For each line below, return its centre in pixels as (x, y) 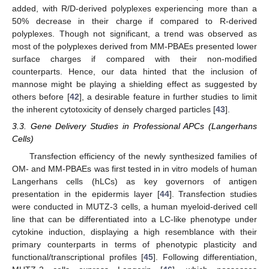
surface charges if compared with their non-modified (134, 59)
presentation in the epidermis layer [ (86, 194)
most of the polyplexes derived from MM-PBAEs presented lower (134, 47)
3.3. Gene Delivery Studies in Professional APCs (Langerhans (134, 126)
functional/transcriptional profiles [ (78, 257)
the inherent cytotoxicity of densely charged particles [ (114, 110)
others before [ (41, 97)
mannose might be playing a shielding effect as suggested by (134, 84)
